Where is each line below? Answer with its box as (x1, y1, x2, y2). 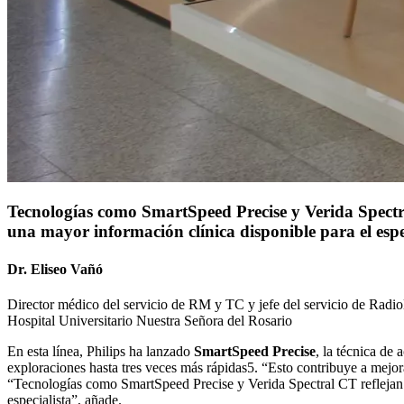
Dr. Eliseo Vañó (7, 261, 103, 277)
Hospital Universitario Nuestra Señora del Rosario (7, 312, 292, 328)
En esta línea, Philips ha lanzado (7, 343, 194, 359)
